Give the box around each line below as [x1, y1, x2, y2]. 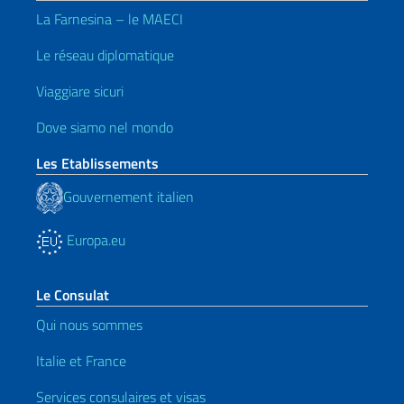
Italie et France [36, 350, 126, 372]
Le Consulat [36, 284, 109, 306]
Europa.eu [63, 229, 125, 251]
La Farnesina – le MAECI [36, 8, 183, 30]
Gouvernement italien [63, 185, 194, 207]
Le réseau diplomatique [36, 44, 174, 66]
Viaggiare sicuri [36, 80, 124, 102]
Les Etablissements [36, 152, 159, 174]
